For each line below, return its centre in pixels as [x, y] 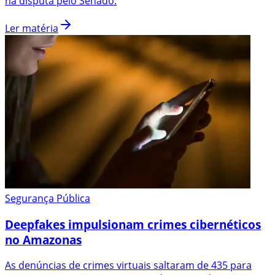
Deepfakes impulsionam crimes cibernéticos [133, 224]
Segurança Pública [48, 198]
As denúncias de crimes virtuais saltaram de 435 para [128, 265]
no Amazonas [43, 239]
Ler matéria [32, 28]
